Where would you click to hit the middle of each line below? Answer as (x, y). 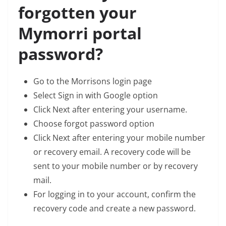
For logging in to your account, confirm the (115, 194)
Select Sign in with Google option (97, 95)
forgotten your (77, 12)
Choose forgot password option (94, 124)
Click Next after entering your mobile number (119, 138)
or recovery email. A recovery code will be (112, 152)
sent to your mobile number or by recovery (116, 166)
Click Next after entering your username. (110, 109)
